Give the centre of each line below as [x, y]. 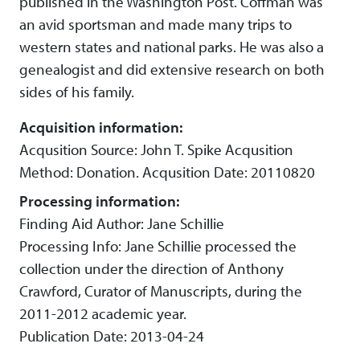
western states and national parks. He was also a [172, 47]
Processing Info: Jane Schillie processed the [158, 246]
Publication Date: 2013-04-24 [112, 336]
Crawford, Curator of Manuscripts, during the [161, 291]
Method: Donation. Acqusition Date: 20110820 [167, 172]
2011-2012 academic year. [103, 314]
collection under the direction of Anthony [151, 269]
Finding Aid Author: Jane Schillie [122, 224]
